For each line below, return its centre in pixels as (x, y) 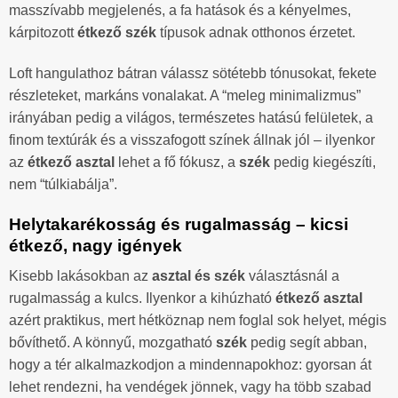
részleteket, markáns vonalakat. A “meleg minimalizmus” (185, 95)
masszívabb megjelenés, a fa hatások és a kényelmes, (180, 10)
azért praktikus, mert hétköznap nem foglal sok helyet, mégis (198, 321)
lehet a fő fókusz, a (177, 162)
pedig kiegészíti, (323, 162)
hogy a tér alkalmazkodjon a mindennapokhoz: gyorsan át (190, 365)
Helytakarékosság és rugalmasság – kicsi (179, 224)
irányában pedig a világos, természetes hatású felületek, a (191, 117)
